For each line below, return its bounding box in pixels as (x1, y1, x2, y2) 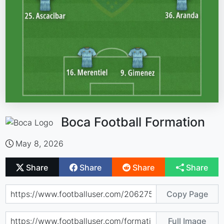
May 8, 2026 (15, 138, 64, 149)
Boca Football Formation (61, 114, 205, 130)
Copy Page (166, 188, 208, 199)
